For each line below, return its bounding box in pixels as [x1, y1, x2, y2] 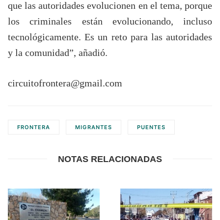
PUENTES [137, 123, 166, 131]
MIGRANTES [75, 123, 112, 131]
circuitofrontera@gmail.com [8, 77, 122, 88]
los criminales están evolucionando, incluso [8, 15, 212, 27]
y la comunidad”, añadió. [8, 47, 108, 58]
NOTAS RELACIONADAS [58, 154, 162, 164]
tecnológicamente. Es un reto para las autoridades [8, 31, 212, 42]
